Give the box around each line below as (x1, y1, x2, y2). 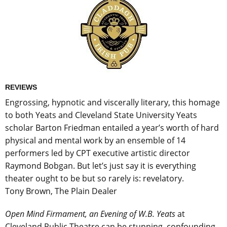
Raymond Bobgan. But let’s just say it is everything (5, 160, 196, 172)
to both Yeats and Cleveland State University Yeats (5, 109, 197, 121)
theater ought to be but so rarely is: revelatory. (5, 173, 184, 184)
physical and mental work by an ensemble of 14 (5, 135, 185, 146)
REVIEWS (5, 83, 37, 92)
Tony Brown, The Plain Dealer (5, 185, 117, 197)
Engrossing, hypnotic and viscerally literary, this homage (5, 97, 220, 108)
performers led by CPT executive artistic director (5, 147, 190, 159)
